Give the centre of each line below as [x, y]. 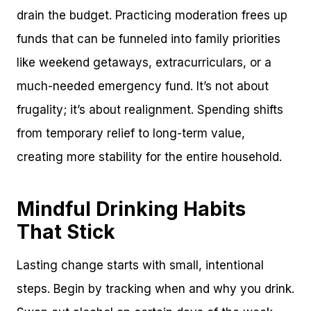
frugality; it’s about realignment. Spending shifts [150, 109]
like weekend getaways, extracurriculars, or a [144, 62]
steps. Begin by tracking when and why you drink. [155, 288]
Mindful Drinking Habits [131, 209]
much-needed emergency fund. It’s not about [143, 86]
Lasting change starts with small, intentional [140, 265]
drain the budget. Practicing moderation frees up [152, 15]
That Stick [66, 232]
